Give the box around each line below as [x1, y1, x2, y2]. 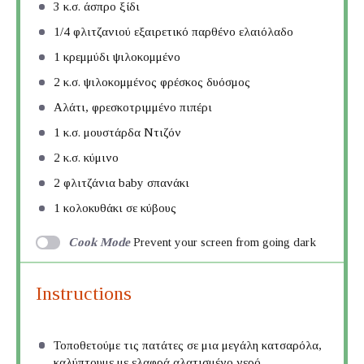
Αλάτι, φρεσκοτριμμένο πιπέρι [54, 101, 213, 115]
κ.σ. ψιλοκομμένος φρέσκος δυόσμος [60, 76, 251, 89]
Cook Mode [67, 235, 130, 249]
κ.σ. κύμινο [60, 151, 119, 165]
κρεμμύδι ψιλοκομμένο [60, 50, 181, 64]
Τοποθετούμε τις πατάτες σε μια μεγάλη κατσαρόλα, [54, 338, 323, 352]
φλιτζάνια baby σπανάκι [60, 176, 190, 190]
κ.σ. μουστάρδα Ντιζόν [60, 126, 182, 140]
